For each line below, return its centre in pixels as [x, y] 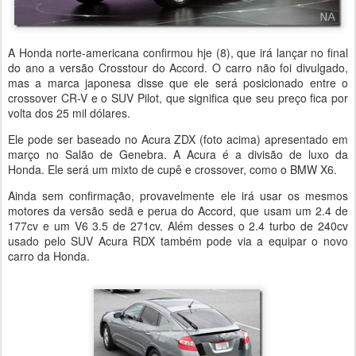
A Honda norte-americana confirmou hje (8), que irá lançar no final [178, 53]
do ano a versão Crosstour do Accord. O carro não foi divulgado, [178, 68]
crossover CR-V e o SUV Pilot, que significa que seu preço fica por [178, 98]
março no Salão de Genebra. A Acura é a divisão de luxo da [178, 155]
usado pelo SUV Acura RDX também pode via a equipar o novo [178, 241]
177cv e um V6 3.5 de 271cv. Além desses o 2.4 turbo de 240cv [178, 226]
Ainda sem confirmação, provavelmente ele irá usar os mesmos [178, 196]
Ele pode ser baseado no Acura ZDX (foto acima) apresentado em [178, 139]
